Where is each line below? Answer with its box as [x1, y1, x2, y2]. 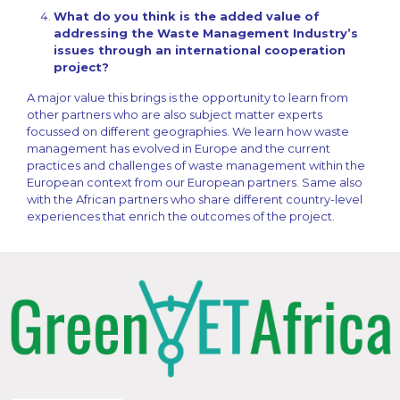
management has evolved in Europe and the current [27, 141, 330, 155]
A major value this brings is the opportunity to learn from [27, 90, 348, 104]
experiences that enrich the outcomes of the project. [27, 209, 335, 223]
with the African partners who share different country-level [27, 192, 362, 206]
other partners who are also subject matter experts [27, 107, 322, 121]
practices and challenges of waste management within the [27, 158, 365, 172]
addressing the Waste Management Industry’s [54, 26, 358, 40]
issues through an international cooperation [54, 43, 346, 57]
